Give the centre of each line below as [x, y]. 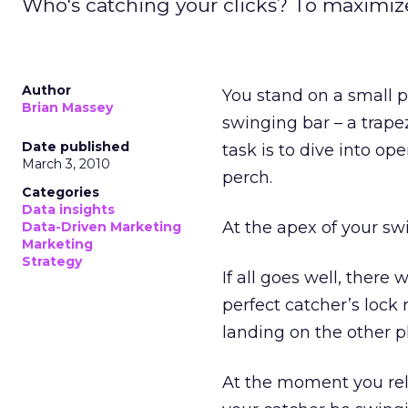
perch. [247, 178]
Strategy [52, 261]
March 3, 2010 [66, 164]
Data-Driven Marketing [102, 227]
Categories [61, 192]
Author [46, 90]
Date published [76, 147]
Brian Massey [67, 107]
